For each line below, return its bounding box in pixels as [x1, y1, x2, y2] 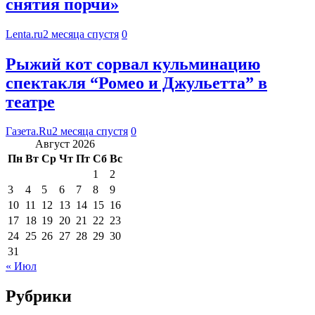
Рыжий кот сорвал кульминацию [6, 54, 260, 73]
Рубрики [6, 287, 72, 306]
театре [6, 92, 55, 111]
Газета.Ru [6, 125, 52, 138]
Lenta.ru [6, 27, 43, 40]
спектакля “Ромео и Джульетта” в [6, 73, 267, 92]
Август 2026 [35, 138, 95, 150]
